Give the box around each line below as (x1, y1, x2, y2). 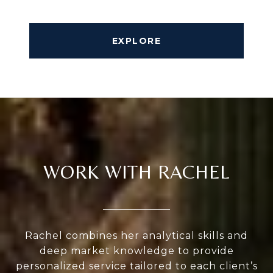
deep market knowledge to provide (39, 245, 234, 257)
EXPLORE (112, 35, 161, 47)
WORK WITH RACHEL (43, 160, 230, 183)
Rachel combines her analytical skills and (25, 230, 248, 242)
